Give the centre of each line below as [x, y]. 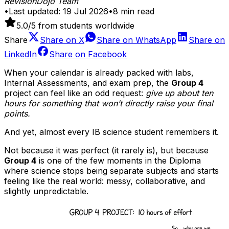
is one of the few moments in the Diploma [119, 160]
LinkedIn [20, 54]
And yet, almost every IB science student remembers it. [111, 132]
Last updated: [35, 11]
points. [17, 113]
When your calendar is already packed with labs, [99, 72]
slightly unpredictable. [46, 191]
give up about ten [179, 93]
